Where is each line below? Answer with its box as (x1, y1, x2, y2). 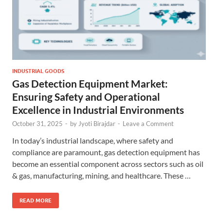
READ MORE (19, 197, 52, 204)
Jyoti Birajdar (78, 119, 115, 127)
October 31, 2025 (12, 119, 63, 127)
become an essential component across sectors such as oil (12, 159, 203, 168)
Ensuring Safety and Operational (12, 90, 160, 103)
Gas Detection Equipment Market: (12, 77, 168, 90)
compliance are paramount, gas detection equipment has (12, 147, 200, 157)
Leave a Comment (123, 119, 174, 127)
